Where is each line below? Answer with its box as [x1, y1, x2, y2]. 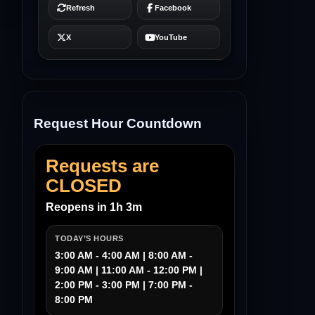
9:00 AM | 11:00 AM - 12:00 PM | [55, 264, 202, 276]
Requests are [46, 155, 159, 177]
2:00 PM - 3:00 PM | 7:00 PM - [55, 279, 193, 291]
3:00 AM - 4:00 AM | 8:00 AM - [55, 250, 193, 262]
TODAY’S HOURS [55, 234, 124, 243]
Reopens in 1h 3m [46, 201, 142, 214]
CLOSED [46, 175, 122, 197]
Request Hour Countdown [34, 115, 202, 131]
